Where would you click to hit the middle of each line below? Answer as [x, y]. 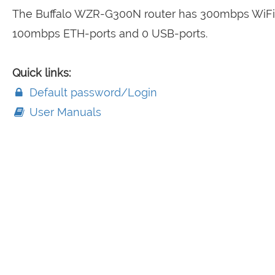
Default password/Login [91, 92]
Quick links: [41, 73]
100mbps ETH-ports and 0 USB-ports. [110, 33]
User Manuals [64, 112]
